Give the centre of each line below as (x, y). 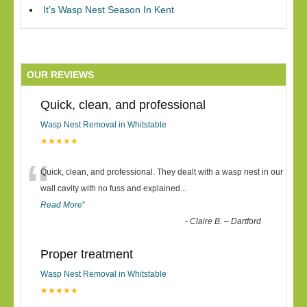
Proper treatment (87, 254)
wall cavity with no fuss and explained (110, 188)
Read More (61, 205)
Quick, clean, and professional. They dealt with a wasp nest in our (162, 172)
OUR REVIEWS (60, 75)
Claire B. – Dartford (226, 221)
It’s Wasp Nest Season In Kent (109, 10)
